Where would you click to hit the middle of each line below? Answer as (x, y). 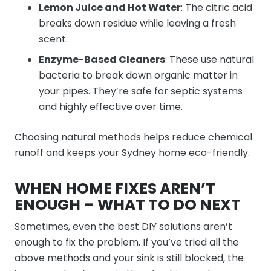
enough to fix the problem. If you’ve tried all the (127, 242)
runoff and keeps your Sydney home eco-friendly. (132, 153)
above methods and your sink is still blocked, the (129, 258)
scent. (53, 39)
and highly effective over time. (111, 107)
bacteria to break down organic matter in (138, 75)
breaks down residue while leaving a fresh (137, 23)
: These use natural (210, 60)
